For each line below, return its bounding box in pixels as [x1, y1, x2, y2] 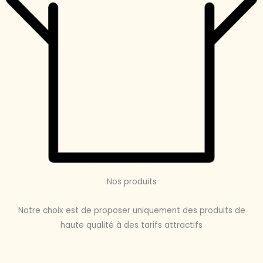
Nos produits [106, 176, 157, 187]
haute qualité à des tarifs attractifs [60, 219, 203, 231]
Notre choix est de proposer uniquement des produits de [18, 204, 245, 216]
